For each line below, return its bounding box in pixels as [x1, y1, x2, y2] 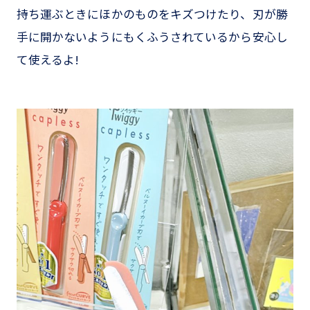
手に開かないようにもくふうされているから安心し [16, 28, 288, 46]
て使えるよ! [16, 51, 80, 69]
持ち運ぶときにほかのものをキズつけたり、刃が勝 [16, 6, 288, 23]
